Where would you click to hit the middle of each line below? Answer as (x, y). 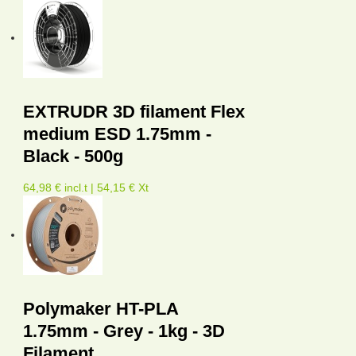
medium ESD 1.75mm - (117, 133)
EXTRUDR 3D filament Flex (134, 111)
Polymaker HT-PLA (101, 308)
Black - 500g (73, 156)
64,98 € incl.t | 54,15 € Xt (86, 187)
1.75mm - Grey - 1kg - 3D (124, 331)
